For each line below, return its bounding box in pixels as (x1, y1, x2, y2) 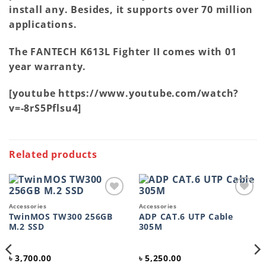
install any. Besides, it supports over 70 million (9, 2, 254, 16)
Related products (9, 147, 97, 161)
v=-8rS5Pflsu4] (9, 102, 82, 115)
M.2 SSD (8, 221, 45, 233)
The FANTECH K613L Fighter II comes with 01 (9, 45, 237, 58)
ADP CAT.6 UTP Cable (138, 211, 233, 223)
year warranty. (9, 59, 87, 73)
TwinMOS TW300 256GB (8, 211, 113, 223)
